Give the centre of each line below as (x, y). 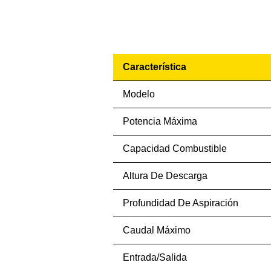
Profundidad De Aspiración (180, 203)
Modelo (139, 94)
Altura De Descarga (165, 176)
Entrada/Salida (155, 257)
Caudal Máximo (156, 230)
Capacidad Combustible (175, 149)
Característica (154, 67)
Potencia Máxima (160, 121)
